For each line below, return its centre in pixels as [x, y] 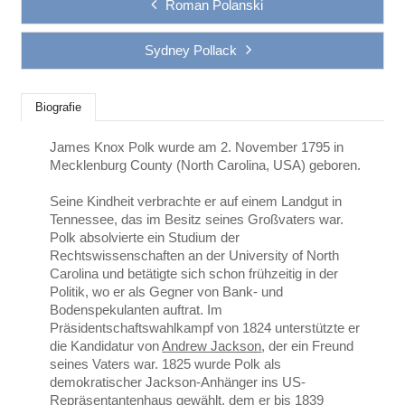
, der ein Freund [308, 346]
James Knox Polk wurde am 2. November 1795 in [197, 147]
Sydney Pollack [191, 50]
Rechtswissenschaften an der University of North [195, 255]
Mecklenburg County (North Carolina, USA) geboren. [206, 165]
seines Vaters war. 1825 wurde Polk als [166, 364]
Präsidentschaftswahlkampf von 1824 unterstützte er [205, 328]
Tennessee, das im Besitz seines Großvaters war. [197, 219]
